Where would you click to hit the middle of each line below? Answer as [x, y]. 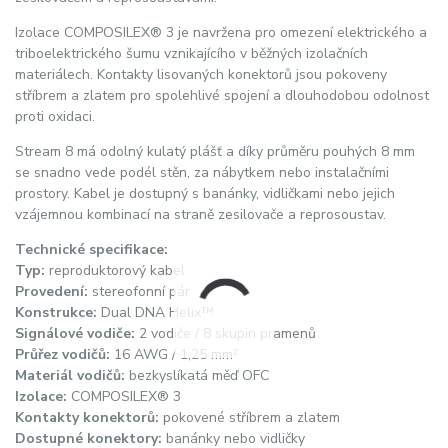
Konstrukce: [56, 312]
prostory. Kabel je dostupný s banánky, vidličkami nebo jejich [205, 193]
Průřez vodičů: [62, 354]
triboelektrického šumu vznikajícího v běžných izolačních [191, 53]
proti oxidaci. [55, 116]
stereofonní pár [139, 291]
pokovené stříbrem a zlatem [249, 417]
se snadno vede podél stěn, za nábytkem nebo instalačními [202, 172]
